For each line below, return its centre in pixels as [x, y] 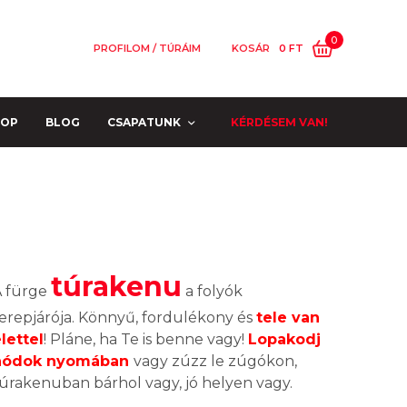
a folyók [212, 291]
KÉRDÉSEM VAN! [279, 122]
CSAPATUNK [144, 122]
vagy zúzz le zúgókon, [215, 361]
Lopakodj [284, 339]
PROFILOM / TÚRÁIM [147, 48]
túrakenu [116, 287]
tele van [288, 318]
